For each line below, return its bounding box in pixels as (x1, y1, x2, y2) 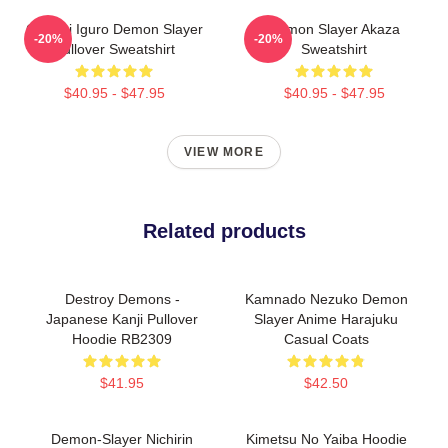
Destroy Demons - (64, 291, 180, 307)
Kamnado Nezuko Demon (244, 291, 408, 307)
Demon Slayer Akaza (268, 21, 400, 37)
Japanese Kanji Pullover (46, 311, 198, 327)
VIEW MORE (184, 145, 264, 159)
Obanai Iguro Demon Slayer (25, 21, 203, 37)
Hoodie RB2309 (72, 331, 172, 347)
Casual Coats (283, 331, 369, 347)
